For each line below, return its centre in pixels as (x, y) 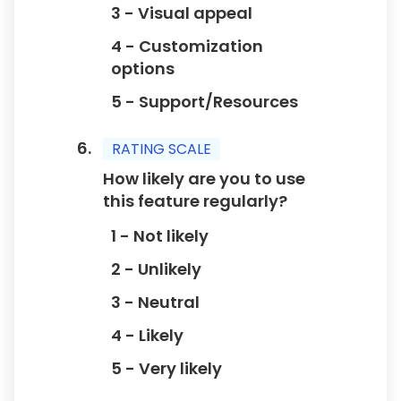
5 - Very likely (166, 368)
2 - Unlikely (156, 269)
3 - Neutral (155, 302)
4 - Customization (187, 46)
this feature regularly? (195, 200)
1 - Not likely (160, 235)
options (143, 68)
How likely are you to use (204, 178)
